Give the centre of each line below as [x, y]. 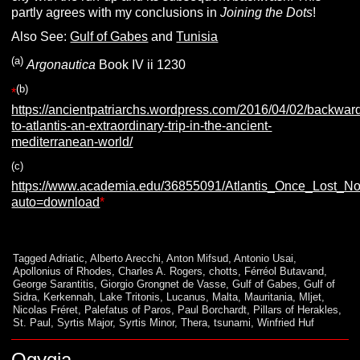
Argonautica [61, 65]
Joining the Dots [267, 12]
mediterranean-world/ [72, 141]
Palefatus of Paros [128, 309]
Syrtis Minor [147, 322]
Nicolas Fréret [46, 309]
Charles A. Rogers [161, 271]
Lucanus [186, 297]
